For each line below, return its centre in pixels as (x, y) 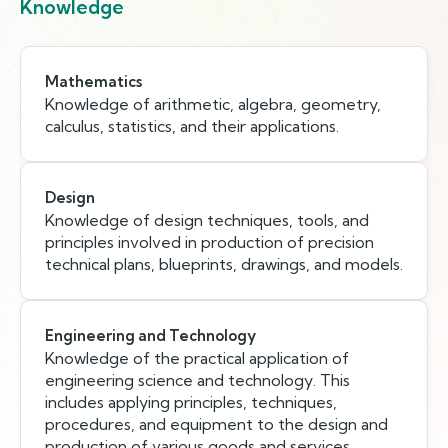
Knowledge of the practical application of (197, 358)
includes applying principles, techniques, (191, 402)
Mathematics (93, 81)
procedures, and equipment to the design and (216, 424)
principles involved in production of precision (209, 242)
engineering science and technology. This (197, 380)
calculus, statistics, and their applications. (192, 126)
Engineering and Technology (150, 335)
